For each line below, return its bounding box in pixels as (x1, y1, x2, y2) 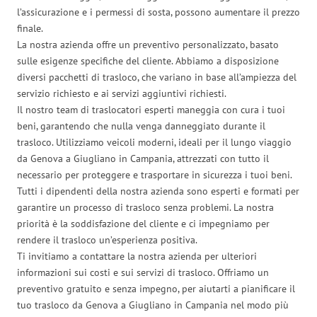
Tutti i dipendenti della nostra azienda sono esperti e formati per (17, 184, 299, 197)
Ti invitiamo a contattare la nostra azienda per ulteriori (17, 249, 257, 263)
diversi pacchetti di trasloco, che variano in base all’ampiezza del (17, 70, 296, 83)
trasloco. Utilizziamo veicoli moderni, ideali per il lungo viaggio (17, 135, 292, 149)
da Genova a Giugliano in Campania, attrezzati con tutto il (17, 151, 269, 165)
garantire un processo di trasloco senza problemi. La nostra (17, 200, 274, 214)
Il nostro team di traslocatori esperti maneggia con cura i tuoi (17, 103, 285, 116)
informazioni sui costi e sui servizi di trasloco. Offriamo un (17, 265, 269, 279)
